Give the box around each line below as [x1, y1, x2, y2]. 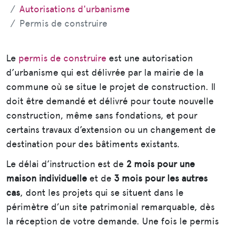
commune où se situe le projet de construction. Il [6, 81, 216, 93]
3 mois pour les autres [114, 173, 208, 184]
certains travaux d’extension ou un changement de [6, 124, 216, 135]
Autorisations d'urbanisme [19, 4, 130, 15]
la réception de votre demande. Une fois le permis [6, 216, 219, 227]
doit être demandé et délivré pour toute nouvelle [6, 96, 214, 107]
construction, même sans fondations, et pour [6, 110, 197, 121]
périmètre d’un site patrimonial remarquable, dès [6, 201, 215, 213]
